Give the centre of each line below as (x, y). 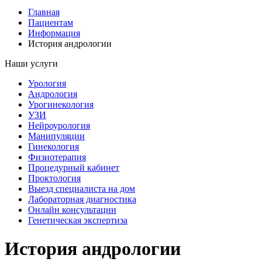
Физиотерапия (57, 157)
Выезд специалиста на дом (82, 189)
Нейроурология (59, 125)
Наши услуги (31, 63)
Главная (44, 12)
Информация (54, 33)
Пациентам (51, 23)
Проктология (54, 178)
